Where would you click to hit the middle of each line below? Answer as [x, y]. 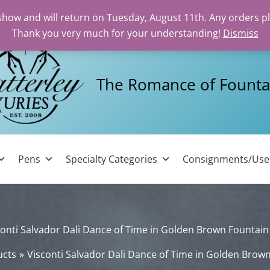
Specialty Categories [112, 159]
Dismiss [240, 33]
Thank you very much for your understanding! [117, 33]
